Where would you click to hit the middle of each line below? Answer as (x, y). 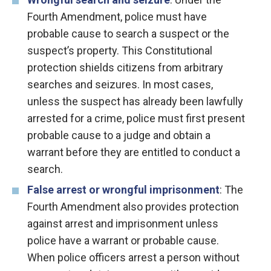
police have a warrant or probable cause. (123, 241)
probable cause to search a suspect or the (128, 34)
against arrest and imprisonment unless (123, 224)
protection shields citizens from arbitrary (125, 68)
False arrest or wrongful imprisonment (123, 190)
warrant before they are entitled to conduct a (134, 152)
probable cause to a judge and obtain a (119, 135)
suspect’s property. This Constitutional (120, 51)
